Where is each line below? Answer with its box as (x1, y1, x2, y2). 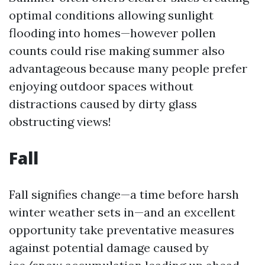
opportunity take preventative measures (9, 222, 234, 237)
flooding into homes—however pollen (9, 25, 216, 40)
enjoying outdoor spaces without (9, 78, 193, 93)
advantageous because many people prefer (9, 60, 247, 76)
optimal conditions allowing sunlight (9, 7, 214, 22)
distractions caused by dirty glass (9, 96, 197, 111)
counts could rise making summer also (9, 43, 225, 58)
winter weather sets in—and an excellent (9, 204, 235, 219)
